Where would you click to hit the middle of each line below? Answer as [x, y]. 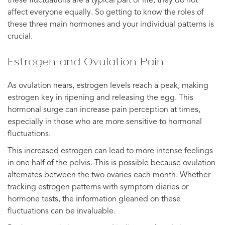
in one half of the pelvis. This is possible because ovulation [111, 163]
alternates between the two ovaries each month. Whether [109, 175]
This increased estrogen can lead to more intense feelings [110, 151]
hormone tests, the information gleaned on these [94, 199]
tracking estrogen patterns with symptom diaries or [98, 187]
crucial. [20, 36]
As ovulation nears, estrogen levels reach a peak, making [108, 86]
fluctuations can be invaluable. [62, 211]
